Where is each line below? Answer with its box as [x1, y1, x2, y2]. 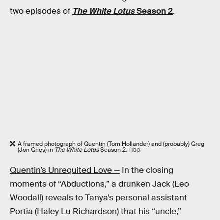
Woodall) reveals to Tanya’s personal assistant [10, 192, 187, 203]
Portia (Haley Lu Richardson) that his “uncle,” [10, 206, 181, 217]
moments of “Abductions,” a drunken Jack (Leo [10, 179, 189, 189]
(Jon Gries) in [18, 146, 55, 154]
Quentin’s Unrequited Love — [10, 165, 120, 175]
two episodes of [10, 6, 72, 17]
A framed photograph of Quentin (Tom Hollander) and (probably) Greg [18, 140, 204, 148]
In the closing [120, 165, 173, 175]
